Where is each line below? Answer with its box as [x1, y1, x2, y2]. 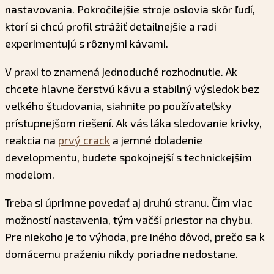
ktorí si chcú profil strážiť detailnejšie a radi [5, 19, 217, 33]
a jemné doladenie [110, 133, 202, 147]
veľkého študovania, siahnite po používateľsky [5, 98, 232, 113]
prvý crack [58, 133, 110, 147]
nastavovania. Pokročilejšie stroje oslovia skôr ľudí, [5, 2, 255, 16]
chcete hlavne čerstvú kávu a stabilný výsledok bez [5, 81, 259, 95]
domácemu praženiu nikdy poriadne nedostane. [5, 246, 238, 261]
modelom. [5, 167, 54, 181]
